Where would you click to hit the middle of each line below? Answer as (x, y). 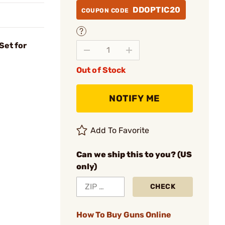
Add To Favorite (120, 130)
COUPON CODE (106, 11)
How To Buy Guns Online (124, 214)
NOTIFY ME (135, 98)
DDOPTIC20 (157, 10)
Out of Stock (101, 70)
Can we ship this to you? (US (134, 154)
